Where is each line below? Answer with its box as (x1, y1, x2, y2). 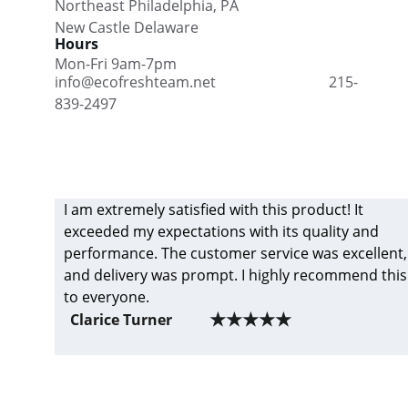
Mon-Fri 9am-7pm (55, 54, 177, 74)
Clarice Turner (70, 310, 172, 330)
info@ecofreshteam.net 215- (55, 72, 358, 92)
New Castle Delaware (55, 17, 213, 37)
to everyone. (64, 287, 150, 307)
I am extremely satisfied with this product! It (64, 199, 368, 219)
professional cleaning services (55, 384, 286, 406)
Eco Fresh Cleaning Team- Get (55, 360, 288, 382)
